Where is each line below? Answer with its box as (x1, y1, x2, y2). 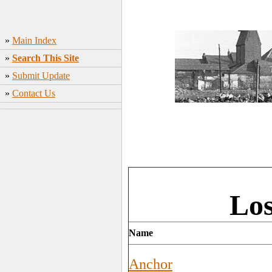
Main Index (12, 35, 56, 46)
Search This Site (12, 53, 79, 63)
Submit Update (12, 70, 70, 81)
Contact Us (12, 88, 55, 98)
